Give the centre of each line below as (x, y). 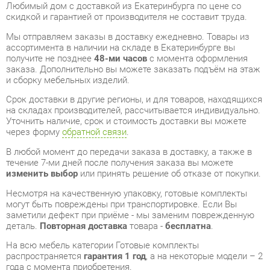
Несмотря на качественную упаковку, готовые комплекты (121, 142)
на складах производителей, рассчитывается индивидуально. (128, 63)
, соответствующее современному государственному (128, 253)
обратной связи (90, 83)
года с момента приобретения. (66, 213)
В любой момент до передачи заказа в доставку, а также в (124, 102)
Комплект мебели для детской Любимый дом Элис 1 (116, 232)
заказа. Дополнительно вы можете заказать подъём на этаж (128, 23)
